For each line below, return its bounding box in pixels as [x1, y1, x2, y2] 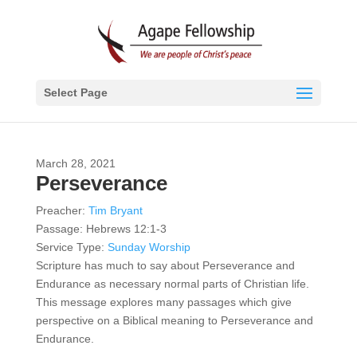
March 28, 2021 [35, 157, 116, 170]
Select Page [43, 86, 108, 99]
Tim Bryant [88, 204, 143, 217]
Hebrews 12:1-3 [85, 222, 167, 235]
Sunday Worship [107, 241, 190, 253]
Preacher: [35, 204, 85, 217]
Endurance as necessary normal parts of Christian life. [35, 277, 309, 290]
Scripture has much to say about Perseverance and [35, 259, 295, 272]
